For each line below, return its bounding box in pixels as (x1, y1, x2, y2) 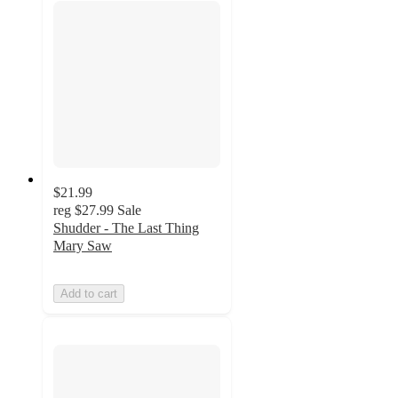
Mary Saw (53, 238, 112, 254)
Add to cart (60, 287, 117, 301)
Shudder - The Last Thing (53, 220, 199, 236)
